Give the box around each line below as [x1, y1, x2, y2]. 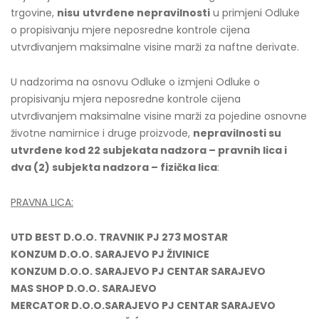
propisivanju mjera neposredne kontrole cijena [11, 91, 241, 106]
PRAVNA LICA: [11, 194, 73, 209]
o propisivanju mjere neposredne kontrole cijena [11, 22, 250, 37]
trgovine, [11, 5, 57, 20]
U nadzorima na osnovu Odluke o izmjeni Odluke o [11, 74, 260, 89]
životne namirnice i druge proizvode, [11, 125, 193, 140]
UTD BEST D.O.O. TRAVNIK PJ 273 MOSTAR [11, 229, 228, 244]
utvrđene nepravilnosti [83, 5, 210, 20]
